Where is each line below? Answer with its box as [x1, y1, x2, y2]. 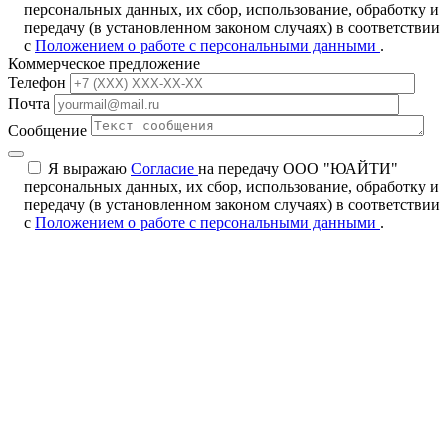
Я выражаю [48, 159, 131, 177]
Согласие [131, 159, 198, 177]
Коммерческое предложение [8, 54, 200, 72]
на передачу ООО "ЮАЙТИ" [198, 159, 398, 177]
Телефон [8, 73, 66, 91]
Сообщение [8, 121, 87, 139]
